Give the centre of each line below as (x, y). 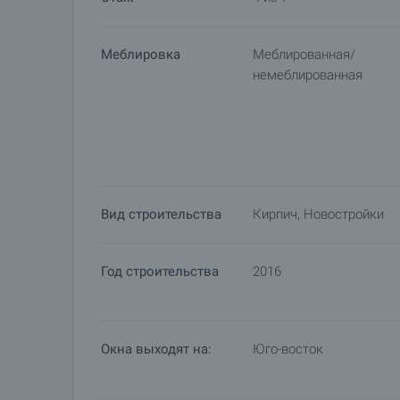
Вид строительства (161, 214)
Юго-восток (288, 349)
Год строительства (160, 271)
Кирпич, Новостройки (318, 214)
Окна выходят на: (156, 349)
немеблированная (308, 75)
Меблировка (141, 54)
